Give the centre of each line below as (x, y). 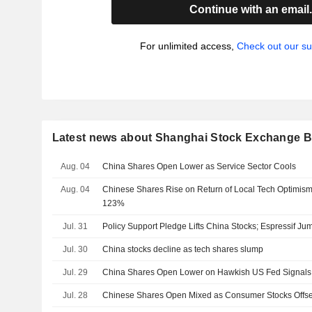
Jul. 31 (75, 226)
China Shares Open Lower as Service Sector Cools (200, 166)
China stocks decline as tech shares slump (183, 249)
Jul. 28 (75, 295)
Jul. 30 (75, 249)
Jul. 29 (75, 272)
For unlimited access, (188, 46)
